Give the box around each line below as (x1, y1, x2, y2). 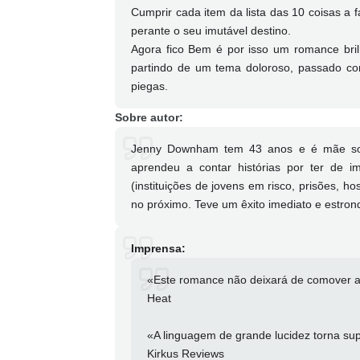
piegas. (131, 80, 168, 93)
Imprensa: (131, 242, 186, 256)
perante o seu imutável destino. (131, 24, 291, 38)
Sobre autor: (115, 111, 183, 125)
